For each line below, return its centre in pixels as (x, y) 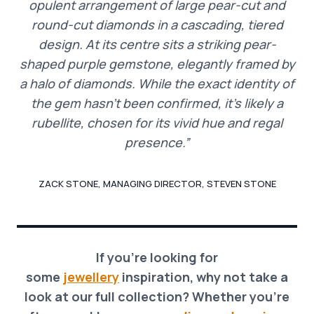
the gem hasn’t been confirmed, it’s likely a (157, 103)
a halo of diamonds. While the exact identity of (157, 83)
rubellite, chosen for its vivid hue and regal (157, 122)
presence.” (157, 142)
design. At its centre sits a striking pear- (157, 44)
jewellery (91, 277)
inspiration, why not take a (204, 277)
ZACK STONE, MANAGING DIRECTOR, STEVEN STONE (157, 183)
